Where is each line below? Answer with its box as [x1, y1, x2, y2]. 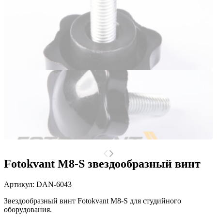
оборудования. [4, 205, 52, 214]
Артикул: [4, 180, 36, 188]
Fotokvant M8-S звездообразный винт [4, 157, 201, 170]
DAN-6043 [36, 180, 72, 188]
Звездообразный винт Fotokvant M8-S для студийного [4, 196, 181, 205]
